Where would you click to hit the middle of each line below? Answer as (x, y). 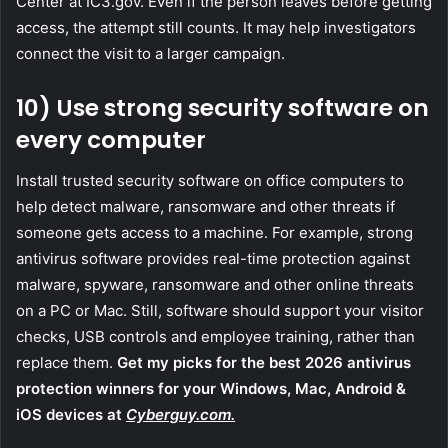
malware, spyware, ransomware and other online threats (215, 284)
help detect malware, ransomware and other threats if (205, 206)
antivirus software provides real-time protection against (213, 258)
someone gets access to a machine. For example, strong (214, 232)
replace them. (66, 362)
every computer (111, 140)
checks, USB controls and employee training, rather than (215, 336)
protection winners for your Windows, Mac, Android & (211, 388)
